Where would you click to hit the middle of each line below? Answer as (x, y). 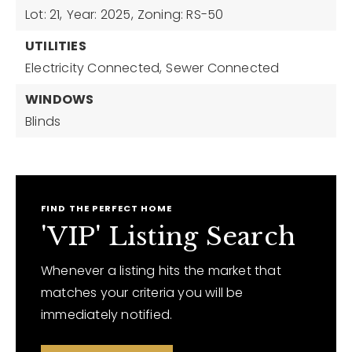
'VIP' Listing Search (168, 236)
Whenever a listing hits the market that (161, 271)
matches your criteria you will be (142, 293)
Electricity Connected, (94, 68)
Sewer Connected (223, 68)
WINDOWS (60, 99)
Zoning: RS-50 (180, 15)
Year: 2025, (100, 15)
